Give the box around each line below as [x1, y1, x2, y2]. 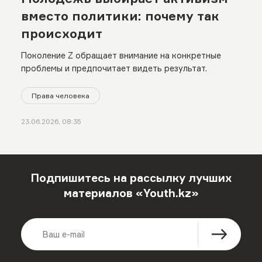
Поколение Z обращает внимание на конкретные [20, 50, 221, 60]
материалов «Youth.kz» [63, 185, 199, 200]
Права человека [31, 91, 89, 100]
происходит [20, 25, 102, 41]
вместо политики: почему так [20, 8, 219, 23]
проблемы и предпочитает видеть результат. [20, 63, 207, 73]
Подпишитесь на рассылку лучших [30, 170, 232, 185]
